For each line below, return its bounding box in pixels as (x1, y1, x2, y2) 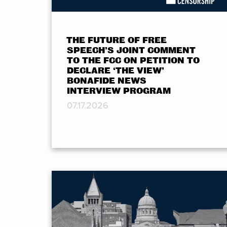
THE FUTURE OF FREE (66, 35, 167, 45)
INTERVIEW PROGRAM (67, 86, 171, 96)
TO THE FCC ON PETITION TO (67, 55, 200, 65)
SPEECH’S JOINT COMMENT (67, 45, 196, 55)
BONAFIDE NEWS (67, 75, 146, 86)
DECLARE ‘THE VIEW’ (67, 65, 164, 75)
